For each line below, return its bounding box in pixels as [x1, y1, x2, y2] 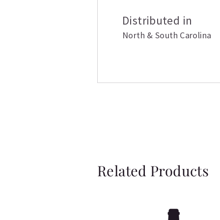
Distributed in [122, 13, 192, 28]
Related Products [97, 161, 209, 180]
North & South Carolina [122, 29, 212, 41]
